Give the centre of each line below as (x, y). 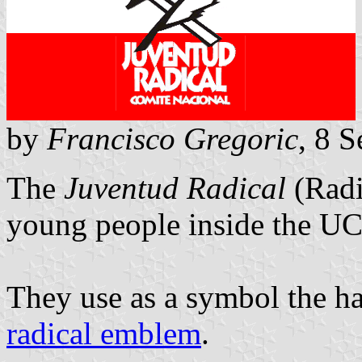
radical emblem (104, 333)
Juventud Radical (175, 187)
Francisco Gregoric (173, 138)
